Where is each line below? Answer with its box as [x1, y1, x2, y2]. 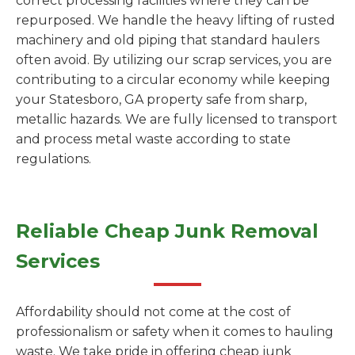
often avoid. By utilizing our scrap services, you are [16, 52, 332, 67]
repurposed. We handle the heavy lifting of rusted [16, 13, 335, 28]
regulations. [16, 151, 91, 166]
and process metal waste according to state [16, 132, 291, 147]
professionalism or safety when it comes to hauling [16, 324, 334, 339]
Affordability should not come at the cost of [16, 304, 291, 319]
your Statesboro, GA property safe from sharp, [16, 92, 307, 107]
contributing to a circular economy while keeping [16, 72, 330, 87]
